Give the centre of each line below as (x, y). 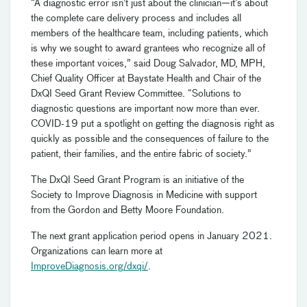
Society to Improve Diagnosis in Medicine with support (144, 196)
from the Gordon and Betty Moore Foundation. (127, 211)
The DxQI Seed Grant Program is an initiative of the (137, 181)
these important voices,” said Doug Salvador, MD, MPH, (148, 64)
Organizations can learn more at (97, 252)
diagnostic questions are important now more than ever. (145, 109)
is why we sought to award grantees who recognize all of (148, 49)
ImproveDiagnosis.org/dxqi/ (89, 267)
